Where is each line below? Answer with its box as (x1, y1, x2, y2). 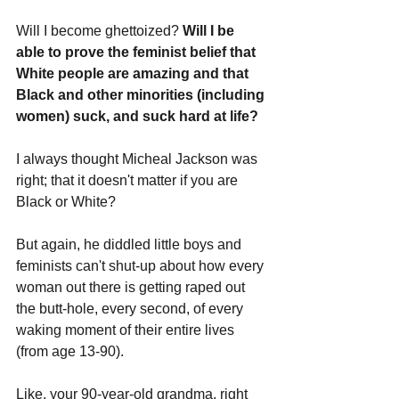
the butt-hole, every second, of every (16, 300, 247, 316)
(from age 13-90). (16, 343, 127, 359)
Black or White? (16, 193, 119, 209)
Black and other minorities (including (16, 86, 268, 102)
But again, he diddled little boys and (16, 236, 245, 252)
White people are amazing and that (16, 65, 252, 81)
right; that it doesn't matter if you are (16, 172, 241, 188)
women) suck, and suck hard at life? (16, 108, 262, 124)
